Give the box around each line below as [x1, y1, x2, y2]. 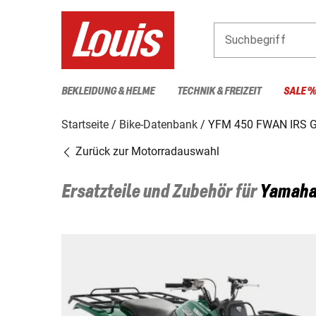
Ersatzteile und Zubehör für [61, 182, 260, 202]
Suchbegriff [225, 32, 286, 47]
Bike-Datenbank [119, 117, 197, 131]
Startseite [61, 117, 109, 131]
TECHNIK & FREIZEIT [177, 85, 261, 97]
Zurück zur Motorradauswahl [73, 144, 219, 158]
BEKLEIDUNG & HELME [61, 85, 154, 97]
